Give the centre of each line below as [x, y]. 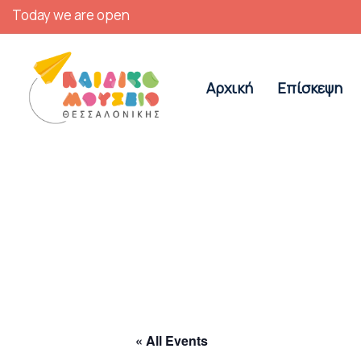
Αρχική [230, 88]
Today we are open [71, 15]
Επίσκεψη [310, 88]
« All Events [172, 340]
